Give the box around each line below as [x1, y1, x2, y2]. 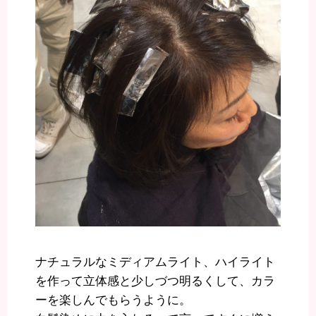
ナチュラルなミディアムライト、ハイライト [35, 255, 275, 269]
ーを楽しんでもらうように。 [35, 293, 191, 307]
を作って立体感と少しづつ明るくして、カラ [35, 274, 275, 288]
